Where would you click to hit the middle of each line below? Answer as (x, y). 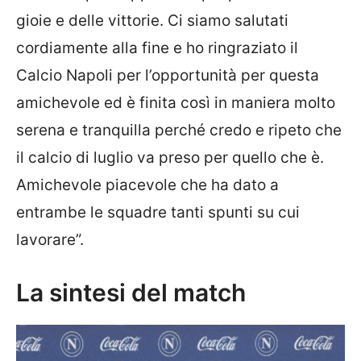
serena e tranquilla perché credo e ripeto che (179, 131)
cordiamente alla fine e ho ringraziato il (157, 48)
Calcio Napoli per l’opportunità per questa (168, 76)
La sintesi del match (131, 292)
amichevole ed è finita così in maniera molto (176, 103)
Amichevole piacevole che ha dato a (147, 185)
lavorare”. (50, 240)
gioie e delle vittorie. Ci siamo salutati (152, 21)
